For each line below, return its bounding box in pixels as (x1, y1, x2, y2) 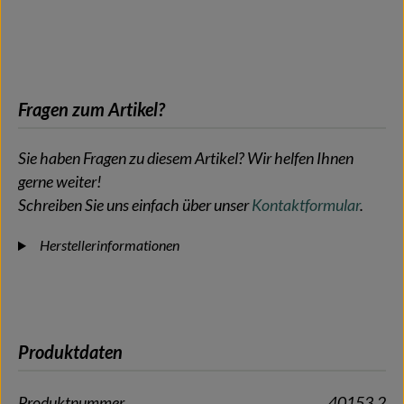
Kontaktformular (252, 196, 360, 216)
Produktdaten (18, 341, 123, 363)
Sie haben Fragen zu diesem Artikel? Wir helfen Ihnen (18, 149, 353, 169)
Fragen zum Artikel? (18, 98, 165, 121)
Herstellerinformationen (39, 236, 179, 254)
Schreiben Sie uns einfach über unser (18, 196, 252, 216)
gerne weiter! (18, 172, 102, 192)
